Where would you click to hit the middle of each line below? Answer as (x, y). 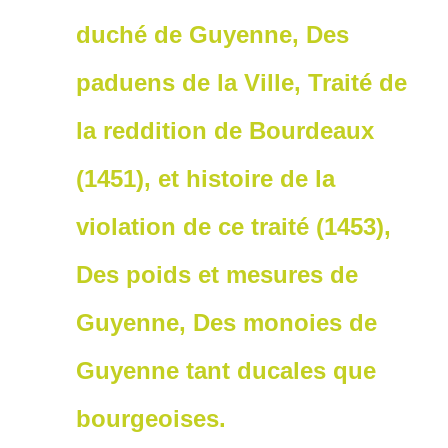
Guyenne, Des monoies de (226, 323)
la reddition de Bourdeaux (225, 131)
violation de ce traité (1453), (233, 227)
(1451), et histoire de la (205, 179)
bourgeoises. (151, 419)
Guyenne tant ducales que (226, 371)
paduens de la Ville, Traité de (241, 83)
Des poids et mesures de (217, 275)
